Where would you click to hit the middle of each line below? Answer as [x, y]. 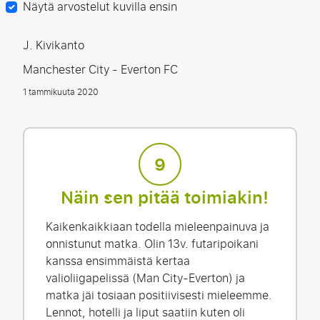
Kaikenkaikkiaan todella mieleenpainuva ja [157, 227]
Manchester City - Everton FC [100, 70]
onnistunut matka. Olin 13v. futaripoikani [152, 244]
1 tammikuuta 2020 [61, 92]
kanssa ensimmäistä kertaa [118, 261]
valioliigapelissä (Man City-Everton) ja [145, 278]
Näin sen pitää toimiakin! [164, 198]
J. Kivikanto [54, 45]
